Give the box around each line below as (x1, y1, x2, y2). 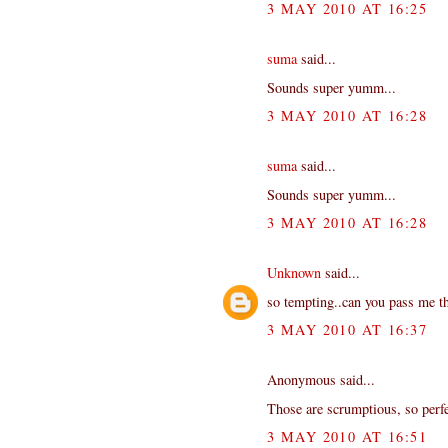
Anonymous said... (267, 369, 375, 389)
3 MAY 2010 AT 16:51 (267, 426, 428, 446)
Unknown (267, 262, 321, 282)
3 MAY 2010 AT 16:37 (267, 319, 428, 339)
